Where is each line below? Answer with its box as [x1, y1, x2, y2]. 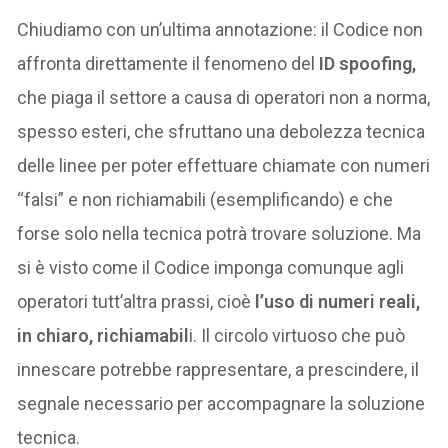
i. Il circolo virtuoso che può [189, 325, 406, 347]
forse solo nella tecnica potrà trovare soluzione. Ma [17, 223, 422, 245]
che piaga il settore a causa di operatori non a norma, [17, 87, 431, 109]
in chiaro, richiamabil [17, 325, 190, 347]
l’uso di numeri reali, [251, 291, 421, 313]
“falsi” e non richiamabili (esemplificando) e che [17, 189, 394, 211]
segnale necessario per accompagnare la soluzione [17, 393, 426, 415]
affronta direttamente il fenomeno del [17, 53, 320, 75]
